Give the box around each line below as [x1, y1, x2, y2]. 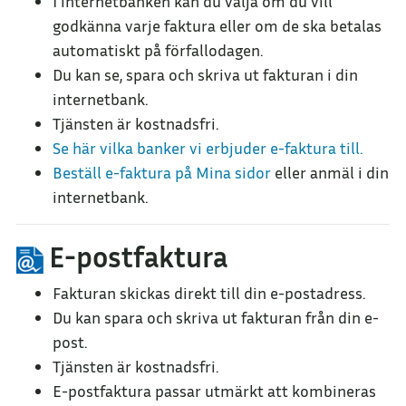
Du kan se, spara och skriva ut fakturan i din [53, 64, 358, 84]
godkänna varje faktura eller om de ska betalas [53, 15, 382, 35]
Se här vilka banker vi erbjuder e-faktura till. [53, 138, 362, 158]
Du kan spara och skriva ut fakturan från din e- [53, 307, 379, 327]
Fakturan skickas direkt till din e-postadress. [53, 283, 369, 303]
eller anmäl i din [271, 162, 389, 182]
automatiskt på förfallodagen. [53, 40, 263, 60]
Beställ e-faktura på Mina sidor [53, 162, 271, 182]
